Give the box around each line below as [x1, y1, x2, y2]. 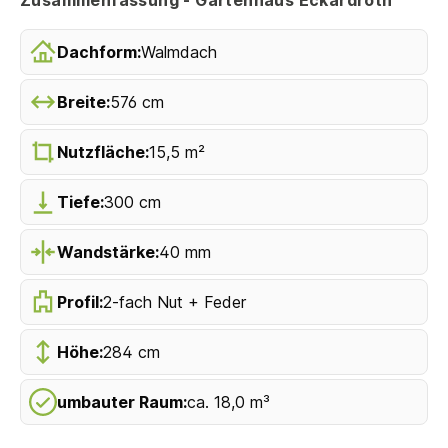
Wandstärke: [57, 241, 159, 262]
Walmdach [141, 41, 217, 62]
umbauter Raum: [57, 391, 187, 412]
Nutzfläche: [57, 141, 149, 162]
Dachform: [57, 41, 141, 62]
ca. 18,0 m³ [187, 391, 270, 412]
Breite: [57, 91, 110, 112]
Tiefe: [57, 191, 104, 212]
